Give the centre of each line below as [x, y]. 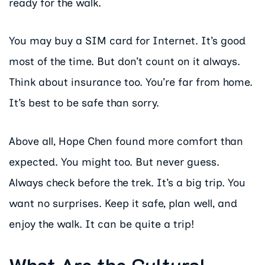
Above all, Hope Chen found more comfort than [126, 142]
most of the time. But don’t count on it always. [125, 62]
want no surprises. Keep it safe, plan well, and [123, 204]
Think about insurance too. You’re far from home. [131, 83]
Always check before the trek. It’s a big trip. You [127, 183]
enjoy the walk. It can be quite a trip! [101, 224]
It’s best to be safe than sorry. [84, 103]
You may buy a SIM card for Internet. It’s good [127, 41]
